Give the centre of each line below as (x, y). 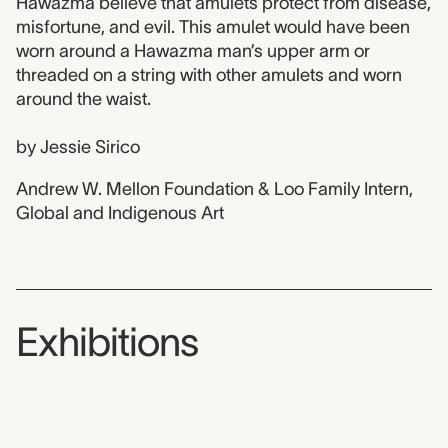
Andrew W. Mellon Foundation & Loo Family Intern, (214, 189)
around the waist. (83, 99)
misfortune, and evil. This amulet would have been (213, 27)
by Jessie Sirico (78, 147)
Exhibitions (107, 342)
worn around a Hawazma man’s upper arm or (193, 51)
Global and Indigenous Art (120, 213)
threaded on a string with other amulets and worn (209, 75)
